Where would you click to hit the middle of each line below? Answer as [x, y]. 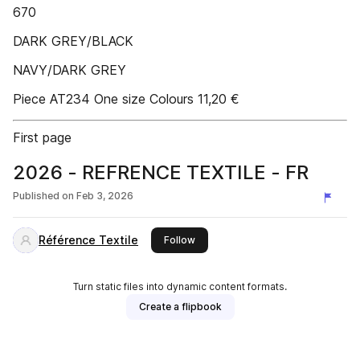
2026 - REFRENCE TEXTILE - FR [161, 172]
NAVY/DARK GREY [70, 70]
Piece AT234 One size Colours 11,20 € [126, 99]
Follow [180, 240]
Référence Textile [88, 240]
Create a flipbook [180, 307]
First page [42, 137]
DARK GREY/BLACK [73, 41]
